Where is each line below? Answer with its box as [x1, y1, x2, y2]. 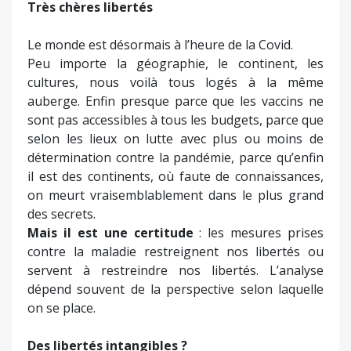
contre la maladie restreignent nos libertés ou [27, 242, 324, 260]
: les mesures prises [199, 223, 324, 241]
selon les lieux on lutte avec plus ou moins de [27, 129, 324, 147]
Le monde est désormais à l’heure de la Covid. [27, 35, 293, 53]
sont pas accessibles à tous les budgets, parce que [27, 110, 324, 128]
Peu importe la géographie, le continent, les [27, 54, 324, 72]
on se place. [27, 299, 96, 317]
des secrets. [27, 204, 96, 223]
